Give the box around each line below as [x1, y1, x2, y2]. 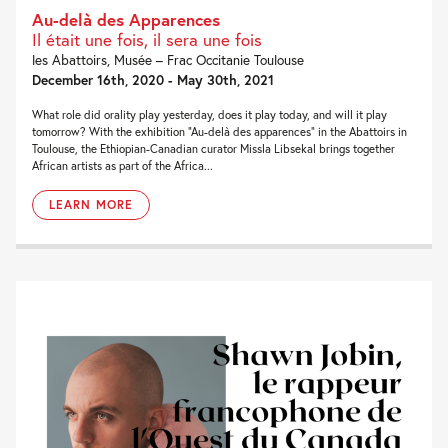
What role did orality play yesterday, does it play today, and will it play [32, 106, 387, 122]
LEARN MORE [49, 196, 133, 212]
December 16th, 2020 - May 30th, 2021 [32, 70, 274, 89]
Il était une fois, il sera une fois [32, 27, 262, 51]
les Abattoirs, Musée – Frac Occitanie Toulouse [32, 50, 304, 69]
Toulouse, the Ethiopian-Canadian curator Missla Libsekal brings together [32, 140, 395, 156]
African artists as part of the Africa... [32, 157, 213, 173]
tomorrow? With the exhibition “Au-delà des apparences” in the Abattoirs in [32, 123, 407, 139]
